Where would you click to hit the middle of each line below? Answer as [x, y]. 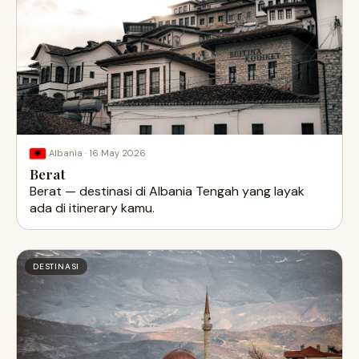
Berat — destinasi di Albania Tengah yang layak [167, 191]
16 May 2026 [117, 153]
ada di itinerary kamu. [92, 208]
